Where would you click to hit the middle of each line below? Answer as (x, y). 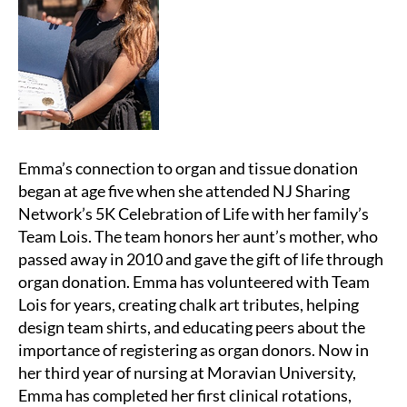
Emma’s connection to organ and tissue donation (188, 169)
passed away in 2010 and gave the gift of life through (201, 259)
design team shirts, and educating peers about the (192, 328)
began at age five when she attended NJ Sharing (184, 191)
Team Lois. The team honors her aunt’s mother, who (198, 237)
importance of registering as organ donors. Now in (194, 350)
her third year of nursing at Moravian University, (187, 373)
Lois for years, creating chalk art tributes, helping (189, 305)
